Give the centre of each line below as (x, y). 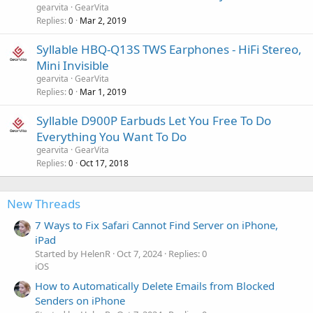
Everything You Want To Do (111, 136)
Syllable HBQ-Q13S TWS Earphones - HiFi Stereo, (169, 49)
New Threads (44, 203)
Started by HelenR (73, 253)
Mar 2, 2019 (103, 20)
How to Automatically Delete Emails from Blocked (155, 286)
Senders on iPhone (80, 301)
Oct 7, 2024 (139, 253)
